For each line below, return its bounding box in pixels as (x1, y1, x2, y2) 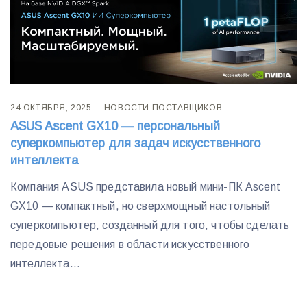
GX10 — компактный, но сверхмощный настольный (10, 200, 271, 212)
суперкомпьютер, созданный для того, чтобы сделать (10, 219, 290, 232)
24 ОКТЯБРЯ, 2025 (10, 103, 92, 113)
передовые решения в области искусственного (10, 238, 250, 251)
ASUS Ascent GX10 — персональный (10, 119, 220, 134)
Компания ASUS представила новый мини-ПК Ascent (10, 181, 280, 193)
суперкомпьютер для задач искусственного (10, 136, 260, 151)
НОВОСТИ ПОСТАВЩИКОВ (103, 103, 223, 113)
